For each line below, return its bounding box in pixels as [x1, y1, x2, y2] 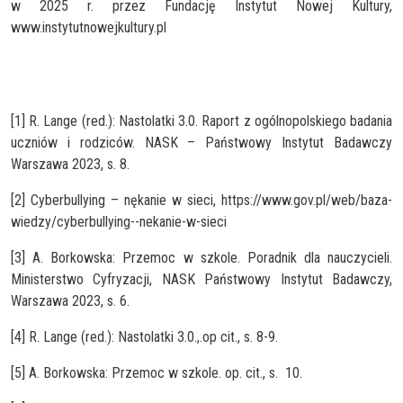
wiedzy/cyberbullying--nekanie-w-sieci [11, 212, 227, 230]
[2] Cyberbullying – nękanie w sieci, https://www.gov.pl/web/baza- [11, 191, 392, 209]
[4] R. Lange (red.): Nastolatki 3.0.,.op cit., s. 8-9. [11, 327, 278, 345]
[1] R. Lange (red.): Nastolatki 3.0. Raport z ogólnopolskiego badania [11, 112, 392, 130]
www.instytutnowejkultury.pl [11, 18, 166, 36]
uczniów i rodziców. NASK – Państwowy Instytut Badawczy [11, 133, 392, 151]
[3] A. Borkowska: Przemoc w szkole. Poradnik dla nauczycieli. [11, 248, 392, 266]
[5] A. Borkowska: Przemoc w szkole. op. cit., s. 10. [11, 363, 302, 381]
